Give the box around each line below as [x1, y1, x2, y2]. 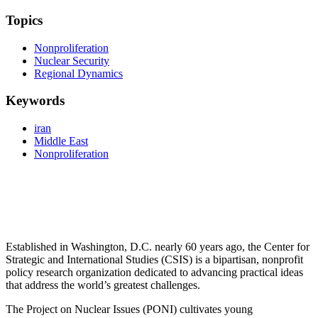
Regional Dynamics [34, 67, 123, 79]
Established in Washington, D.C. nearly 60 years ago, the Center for [6, 241, 309, 253]
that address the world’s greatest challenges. [6, 279, 200, 291]
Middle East [34, 135, 88, 147]
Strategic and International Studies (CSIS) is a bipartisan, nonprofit [6, 253, 303, 265]
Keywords [6, 93, 65, 109]
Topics [6, 12, 43, 28]
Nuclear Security [34, 54, 109, 67]
